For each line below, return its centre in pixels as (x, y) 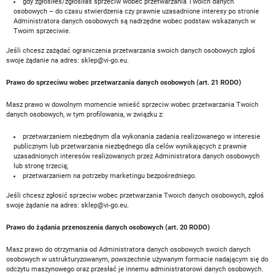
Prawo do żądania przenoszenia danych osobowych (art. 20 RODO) (108, 227)
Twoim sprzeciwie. (42, 31)
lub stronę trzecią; (41, 166)
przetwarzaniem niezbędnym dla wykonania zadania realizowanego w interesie (141, 137)
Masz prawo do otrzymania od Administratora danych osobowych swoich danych (128, 250)
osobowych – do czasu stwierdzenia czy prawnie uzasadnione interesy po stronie (136, 11)
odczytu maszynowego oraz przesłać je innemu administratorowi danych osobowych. (135, 269)
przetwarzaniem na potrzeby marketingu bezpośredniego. (110, 176)
